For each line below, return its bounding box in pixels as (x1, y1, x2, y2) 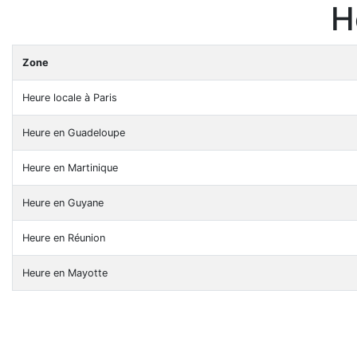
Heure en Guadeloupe (22, 127, 125, 139)
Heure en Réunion (22, 232, 105, 244)
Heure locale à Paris (22, 92, 117, 104)
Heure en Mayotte (22, 267, 108, 279)
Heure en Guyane (22, 197, 104, 209)
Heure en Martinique (22, 162, 118, 174)
